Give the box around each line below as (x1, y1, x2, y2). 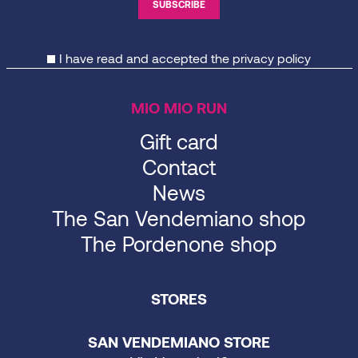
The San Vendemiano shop (52, 205, 306, 230)
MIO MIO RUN (131, 97, 227, 117)
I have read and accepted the (59, 50, 233, 66)
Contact (142, 153, 216, 179)
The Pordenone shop (81, 230, 277, 256)
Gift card (140, 128, 218, 153)
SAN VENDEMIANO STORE (88, 332, 270, 351)
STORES (151, 288, 207, 308)
